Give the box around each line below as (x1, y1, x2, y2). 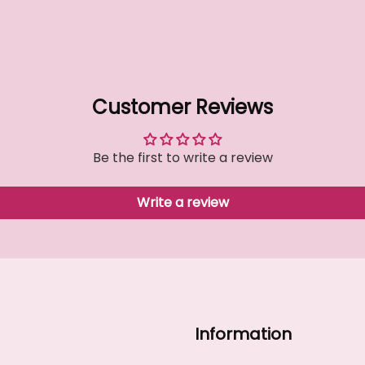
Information (195, 323, 292, 345)
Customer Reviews (92, 94, 273, 121)
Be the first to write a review (92, 148, 273, 167)
